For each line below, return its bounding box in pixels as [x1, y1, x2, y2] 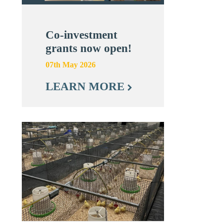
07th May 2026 [46, 60, 96, 69]
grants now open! [46, 42, 132, 55]
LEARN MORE [46, 80, 128, 93]
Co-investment [46, 28, 118, 41]
